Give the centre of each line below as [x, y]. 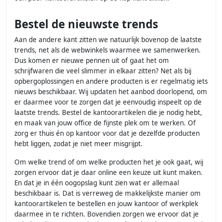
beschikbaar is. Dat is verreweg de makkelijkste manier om [108, 194]
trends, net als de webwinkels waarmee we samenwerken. [108, 50]
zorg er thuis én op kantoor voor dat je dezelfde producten [107, 134]
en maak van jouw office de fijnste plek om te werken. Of [105, 123]
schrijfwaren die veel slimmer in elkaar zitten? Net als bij [103, 71]
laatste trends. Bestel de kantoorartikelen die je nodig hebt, [108, 113]
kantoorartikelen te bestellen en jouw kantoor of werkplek [106, 204]
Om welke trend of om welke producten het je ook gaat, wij [109, 162]
